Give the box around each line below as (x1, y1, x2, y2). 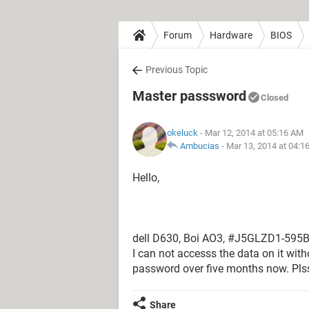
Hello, (132, 171, 159, 184)
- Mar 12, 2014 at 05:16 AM (198, 128, 303, 138)
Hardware (210, 29, 252, 41)
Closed (261, 92, 288, 103)
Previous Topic (146, 64, 208, 75)
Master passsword (132, 88, 246, 104)
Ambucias (180, 141, 219, 151)
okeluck (167, 128, 198, 138)
